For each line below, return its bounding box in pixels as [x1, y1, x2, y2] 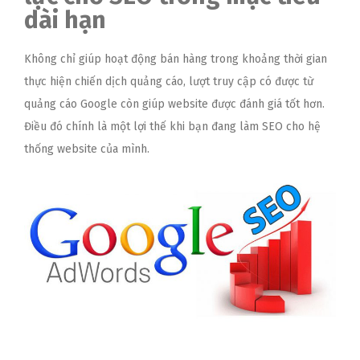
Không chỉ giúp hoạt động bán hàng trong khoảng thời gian [24, 51, 327, 66]
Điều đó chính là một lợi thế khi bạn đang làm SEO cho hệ [24, 119, 321, 133]
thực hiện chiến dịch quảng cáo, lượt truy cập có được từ [24, 74, 313, 88]
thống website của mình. [24, 141, 149, 156]
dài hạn [24, 5, 106, 35]
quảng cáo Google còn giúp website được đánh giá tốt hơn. [24, 96, 325, 111]
